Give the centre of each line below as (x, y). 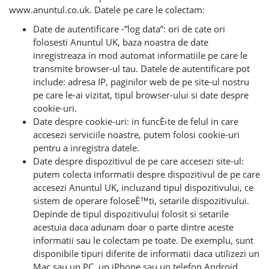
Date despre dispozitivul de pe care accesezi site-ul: (138, 161)
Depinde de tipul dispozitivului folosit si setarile (131, 214)
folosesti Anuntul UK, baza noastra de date (121, 42)
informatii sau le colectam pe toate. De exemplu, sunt (143, 240)
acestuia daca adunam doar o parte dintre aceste (133, 227)
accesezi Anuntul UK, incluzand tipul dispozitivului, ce (143, 187)
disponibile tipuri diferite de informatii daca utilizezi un (146, 253)
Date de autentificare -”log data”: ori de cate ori (129, 29)
